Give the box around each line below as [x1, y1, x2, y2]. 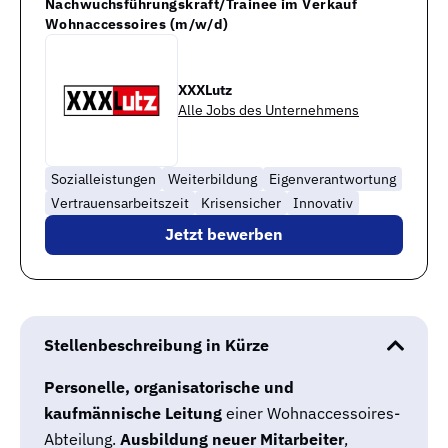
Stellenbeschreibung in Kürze [44, 334, 269, 355]
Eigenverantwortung [269, 169, 396, 188]
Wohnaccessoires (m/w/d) [45, 14, 229, 33]
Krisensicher [201, 193, 281, 212]
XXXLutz [178, 81, 232, 100]
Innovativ [293, 193, 353, 212]
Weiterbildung [168, 169, 257, 188]
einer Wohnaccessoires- [222, 402, 400, 423]
